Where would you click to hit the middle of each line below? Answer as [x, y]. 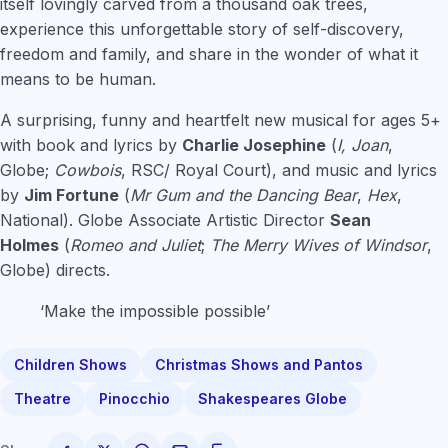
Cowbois [87, 169]
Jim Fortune [71, 194]
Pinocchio [134, 398]
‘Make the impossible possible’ [155, 310]
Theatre [42, 398]
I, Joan [362, 144]
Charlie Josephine [254, 144]
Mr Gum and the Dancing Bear [243, 194]
